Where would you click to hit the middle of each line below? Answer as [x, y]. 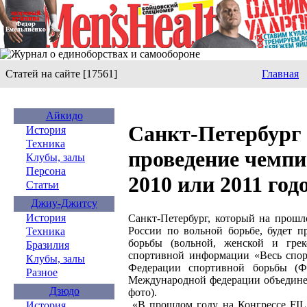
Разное [42, 272]
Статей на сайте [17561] [61, 74]
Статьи [42, 185]
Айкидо [64, 115]
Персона [46, 171]
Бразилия [48, 245]
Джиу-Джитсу [64, 203]
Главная [280, 74]
